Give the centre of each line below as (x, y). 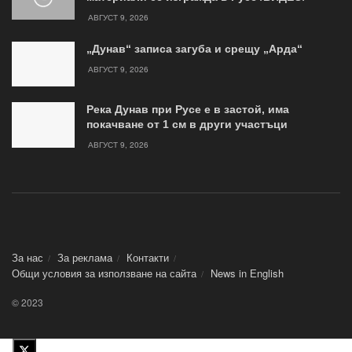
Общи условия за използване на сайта (104, 273)
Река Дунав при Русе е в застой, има (188, 110)
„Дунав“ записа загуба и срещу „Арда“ (194, 49)
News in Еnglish (247, 273)
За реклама (85, 258)
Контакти (148, 258)
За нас (27, 258)
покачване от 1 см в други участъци (187, 125)
